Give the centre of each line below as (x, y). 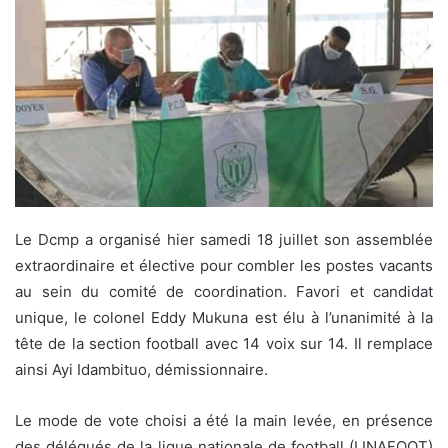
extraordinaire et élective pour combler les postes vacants (224, 265)
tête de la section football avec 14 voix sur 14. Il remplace (224, 343)
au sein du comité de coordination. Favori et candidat (224, 291)
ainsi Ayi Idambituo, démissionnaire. (141, 369)
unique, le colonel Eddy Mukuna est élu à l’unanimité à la (224, 317)
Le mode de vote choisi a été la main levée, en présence (224, 420)
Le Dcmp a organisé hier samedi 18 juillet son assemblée (224, 239)
